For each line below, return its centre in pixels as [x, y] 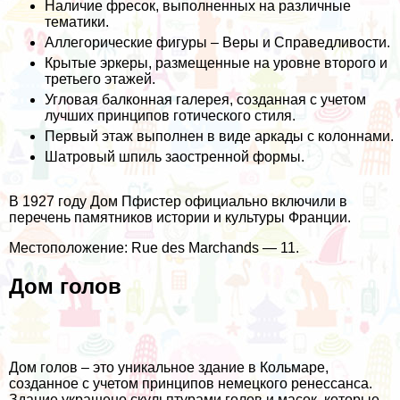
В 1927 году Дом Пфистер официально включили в [178, 202]
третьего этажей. [100, 79]
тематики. [77, 22]
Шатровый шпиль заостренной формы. [175, 157]
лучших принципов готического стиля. [170, 116]
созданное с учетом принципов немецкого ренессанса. [191, 383]
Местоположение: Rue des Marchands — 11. [154, 248]
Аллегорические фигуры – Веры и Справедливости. [217, 43]
